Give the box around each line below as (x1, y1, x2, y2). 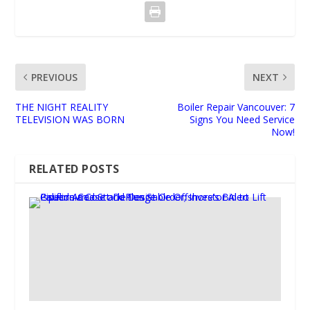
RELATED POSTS (29, 161, 120, 176)
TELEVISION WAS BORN (15, 112, 125, 126)
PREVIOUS (31, 70, 78, 84)
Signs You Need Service (189, 112, 295, 126)
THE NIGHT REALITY (15, 100, 109, 113)
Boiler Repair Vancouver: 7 (176, 100, 295, 113)
